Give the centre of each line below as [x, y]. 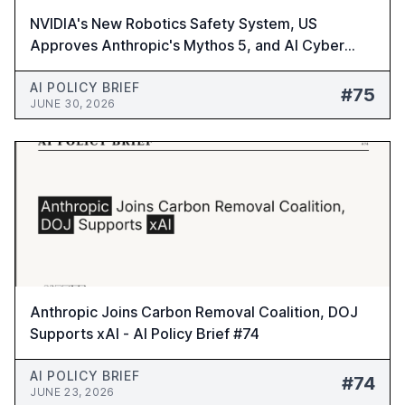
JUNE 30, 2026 [73, 104]
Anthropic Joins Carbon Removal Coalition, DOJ [194, 312]
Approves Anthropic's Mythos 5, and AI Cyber [187, 45]
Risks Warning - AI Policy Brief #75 [148, 67]
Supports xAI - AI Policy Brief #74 [145, 334]
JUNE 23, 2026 [72, 392]
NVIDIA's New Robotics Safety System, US [174, 24]
